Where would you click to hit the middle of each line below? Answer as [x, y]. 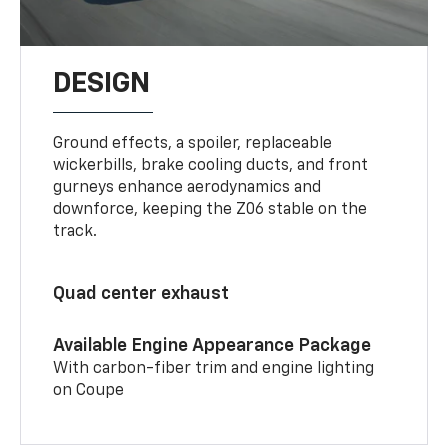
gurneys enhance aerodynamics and [187, 187]
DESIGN [102, 83]
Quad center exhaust [141, 293]
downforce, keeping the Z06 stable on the [210, 209]
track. [75, 231]
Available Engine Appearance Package [212, 345]
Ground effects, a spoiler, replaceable [193, 143]
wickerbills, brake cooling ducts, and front [211, 165]
